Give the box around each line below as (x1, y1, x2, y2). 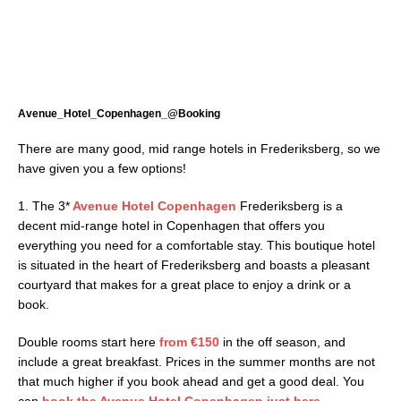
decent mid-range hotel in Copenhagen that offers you (18, 218, 325, 233)
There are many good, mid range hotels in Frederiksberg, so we (18, 141, 380, 156)
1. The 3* (18, 198, 70, 213)
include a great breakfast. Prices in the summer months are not (18, 354, 375, 369)
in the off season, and (219, 334, 346, 349)
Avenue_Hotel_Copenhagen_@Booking (18, 107, 220, 120)
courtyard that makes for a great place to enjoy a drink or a (18, 277, 351, 292)
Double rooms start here (18, 334, 159, 349)
